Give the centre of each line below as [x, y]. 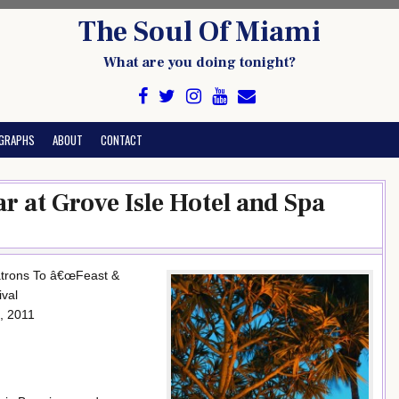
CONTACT [122, 140]
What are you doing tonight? [199, 62]
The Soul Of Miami [199, 32]
